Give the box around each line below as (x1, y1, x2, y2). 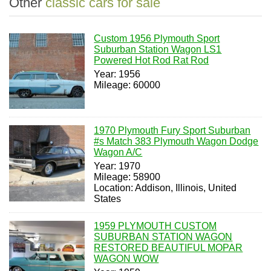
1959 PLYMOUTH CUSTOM (94, 221, 217, 232)
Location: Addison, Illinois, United (94, 183, 237, 194)
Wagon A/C (94, 147, 143, 158)
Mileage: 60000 (94, 80, 161, 90)
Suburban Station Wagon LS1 (94, 44, 222, 54)
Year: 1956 (94, 69, 141, 79)
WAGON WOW (94, 253, 159, 264)
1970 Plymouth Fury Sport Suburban (94, 125, 251, 136)
